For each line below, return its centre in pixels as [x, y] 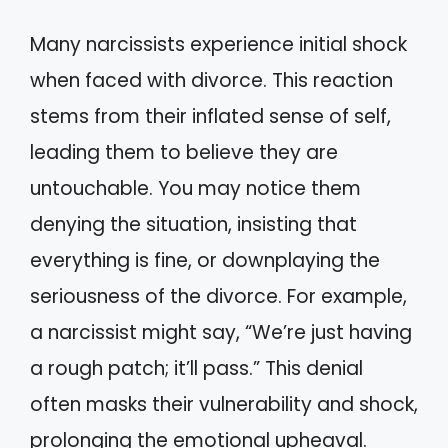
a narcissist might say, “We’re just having [221, 332]
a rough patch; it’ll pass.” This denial [196, 368]
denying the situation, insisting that [193, 224]
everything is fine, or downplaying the [205, 260]
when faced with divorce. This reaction [211, 80]
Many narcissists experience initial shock [218, 44]
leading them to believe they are [184, 152]
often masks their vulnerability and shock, [224, 404]
